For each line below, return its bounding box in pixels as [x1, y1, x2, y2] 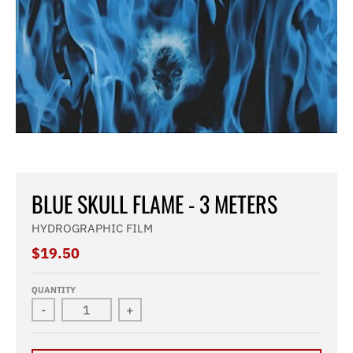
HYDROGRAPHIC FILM [32, 221, 153, 236]
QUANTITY [32, 284, 76, 295]
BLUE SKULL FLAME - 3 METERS [32, 188, 277, 220]
